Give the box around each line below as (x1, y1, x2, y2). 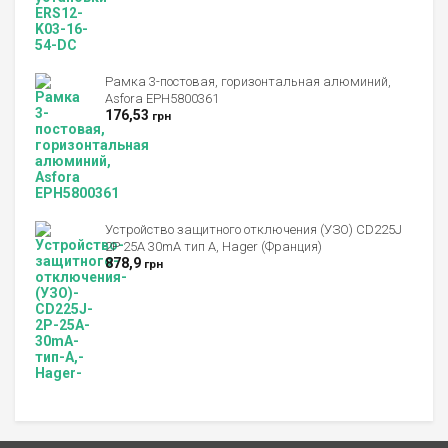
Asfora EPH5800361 (105, 91, 219, 107)
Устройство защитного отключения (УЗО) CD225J (105, 222, 402, 238)
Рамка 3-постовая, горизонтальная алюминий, (105, 74, 391, 90)
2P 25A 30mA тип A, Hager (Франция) (105, 239, 322, 255)
